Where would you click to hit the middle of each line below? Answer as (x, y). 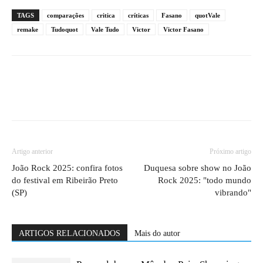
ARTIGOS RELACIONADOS (70, 234)
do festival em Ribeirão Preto (65, 181)
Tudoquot (65, 30)
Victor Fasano (183, 30)
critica (106, 16)
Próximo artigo (230, 152)
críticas (138, 16)
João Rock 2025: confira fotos (67, 168)
